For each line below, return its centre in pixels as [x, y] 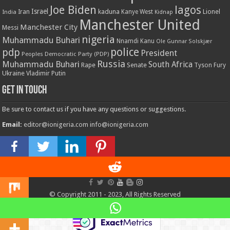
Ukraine [14, 73]
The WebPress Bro [164, 169]
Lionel [212, 11]
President [159, 53]
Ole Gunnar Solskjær [184, 41]
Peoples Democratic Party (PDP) [65, 54]
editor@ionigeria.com [56, 124]
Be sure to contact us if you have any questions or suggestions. [94, 109]
